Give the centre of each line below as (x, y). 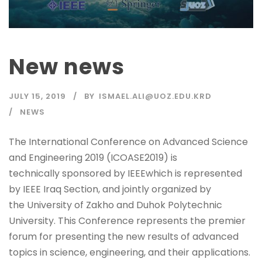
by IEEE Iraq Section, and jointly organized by (110, 189)
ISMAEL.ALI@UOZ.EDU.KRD (155, 96)
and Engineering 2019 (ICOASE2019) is (93, 157)
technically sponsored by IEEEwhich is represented (125, 173)
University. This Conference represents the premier (127, 220)
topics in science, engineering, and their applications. (130, 252)
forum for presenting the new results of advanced (124, 236)
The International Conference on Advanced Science (128, 142)
